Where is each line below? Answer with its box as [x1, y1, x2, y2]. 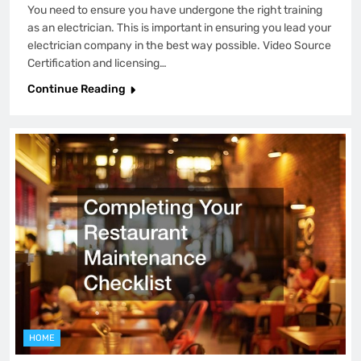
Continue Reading [27, 82, 126, 97]
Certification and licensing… [27, 56, 167, 71]
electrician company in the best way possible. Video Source [27, 39, 331, 53]
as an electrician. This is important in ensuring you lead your [27, 21, 331, 35]
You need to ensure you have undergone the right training [27, 3, 322, 18]
